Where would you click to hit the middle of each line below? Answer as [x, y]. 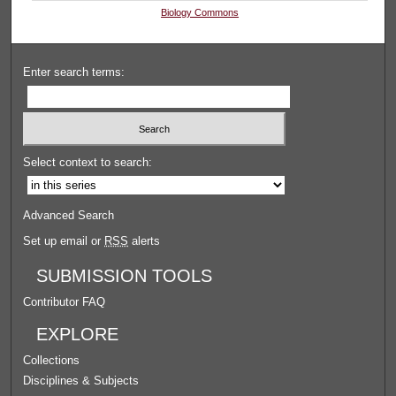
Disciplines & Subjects [81, 381]
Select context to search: [88, 163]
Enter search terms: [74, 72]
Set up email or [64, 241]
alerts [145, 241]
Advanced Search [69, 216]
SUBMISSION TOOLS [125, 276]
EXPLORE [78, 335]
